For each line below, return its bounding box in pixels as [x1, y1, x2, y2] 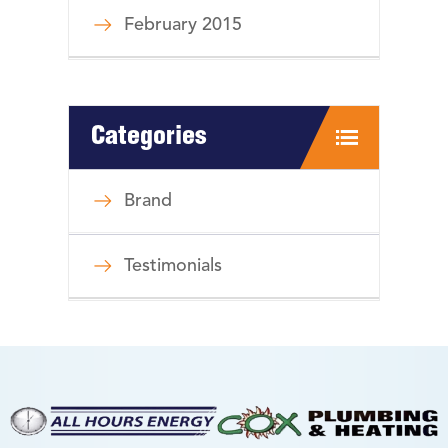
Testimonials [124, 257, 222, 276]
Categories [91, 125, 207, 152]
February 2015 [124, 16, 242, 35]
